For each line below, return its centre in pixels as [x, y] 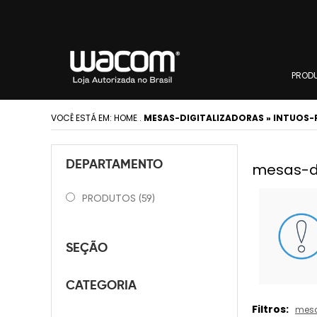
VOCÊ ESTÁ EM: [82, 118]
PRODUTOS [110, 198]
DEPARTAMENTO [114, 164]
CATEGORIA [101, 285]
